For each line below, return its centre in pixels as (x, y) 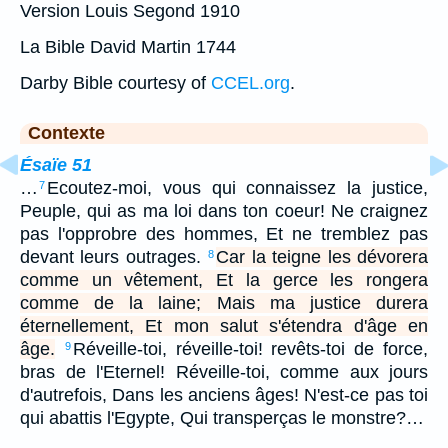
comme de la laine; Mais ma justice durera (224, 302)
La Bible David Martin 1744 (128, 46)
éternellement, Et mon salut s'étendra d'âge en (224, 325)
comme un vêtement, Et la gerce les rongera (224, 279)
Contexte (66, 132)
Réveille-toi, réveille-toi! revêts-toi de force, (250, 348)
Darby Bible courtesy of (115, 82)
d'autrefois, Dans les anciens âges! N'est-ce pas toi (224, 394)
